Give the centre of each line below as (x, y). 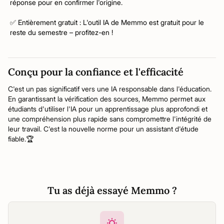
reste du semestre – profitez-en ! (61, 32)
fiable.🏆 (21, 139)
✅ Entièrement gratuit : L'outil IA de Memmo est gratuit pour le (107, 22)
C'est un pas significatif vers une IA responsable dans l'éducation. (110, 89)
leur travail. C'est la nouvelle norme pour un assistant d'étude (103, 129)
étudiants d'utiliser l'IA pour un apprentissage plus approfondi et (108, 109)
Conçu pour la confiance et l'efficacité (96, 72)
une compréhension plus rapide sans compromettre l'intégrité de (110, 119)
